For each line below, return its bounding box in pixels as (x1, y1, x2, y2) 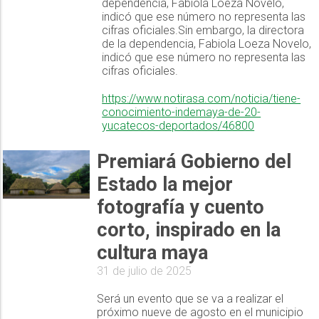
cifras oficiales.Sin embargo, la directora (102, 23, 305, 38)
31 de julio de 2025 (96, 264, 192, 278)
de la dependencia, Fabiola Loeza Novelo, (102, 37, 312, 51)
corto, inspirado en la (96, 219, 281, 242)
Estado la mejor (96, 173, 233, 197)
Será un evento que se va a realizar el (96, 292, 283, 306)
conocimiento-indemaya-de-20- (102, 105, 261, 120)
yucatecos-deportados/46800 (102, 119, 255, 133)
